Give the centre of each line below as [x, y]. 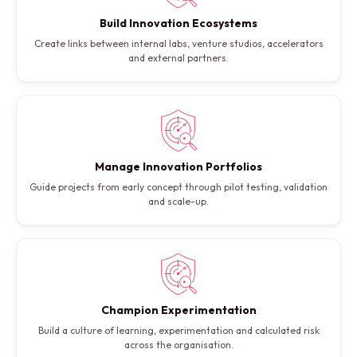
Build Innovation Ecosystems [178, 24]
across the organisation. [178, 345]
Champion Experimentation [178, 310]
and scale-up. [178, 202]
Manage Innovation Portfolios [178, 167]
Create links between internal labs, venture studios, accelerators [178, 44]
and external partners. [178, 58]
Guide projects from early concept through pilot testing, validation [178, 187]
